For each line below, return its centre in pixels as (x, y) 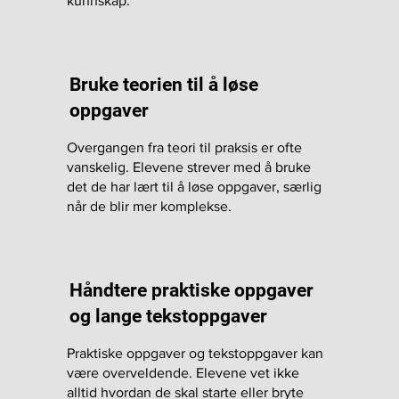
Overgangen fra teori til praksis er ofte (185, 148)
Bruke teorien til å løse (163, 85)
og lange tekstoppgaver (168, 317)
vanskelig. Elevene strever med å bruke (189, 167)
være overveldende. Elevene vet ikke (183, 373)
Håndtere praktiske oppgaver (191, 291)
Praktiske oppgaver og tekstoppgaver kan (195, 354)
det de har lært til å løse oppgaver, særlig (195, 187)
